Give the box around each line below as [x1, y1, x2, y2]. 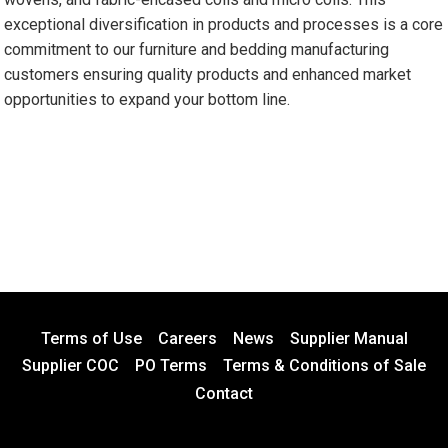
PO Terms [135, 356, 207, 376]
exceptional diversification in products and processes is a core [4, 15, 444, 34]
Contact [195, 384, 253, 404]
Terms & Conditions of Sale [223, 356, 426, 376]
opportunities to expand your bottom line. [4, 90, 291, 109]
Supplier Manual [289, 328, 408, 348]
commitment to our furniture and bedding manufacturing [4, 40, 390, 59]
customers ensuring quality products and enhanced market [4, 65, 412, 84]
